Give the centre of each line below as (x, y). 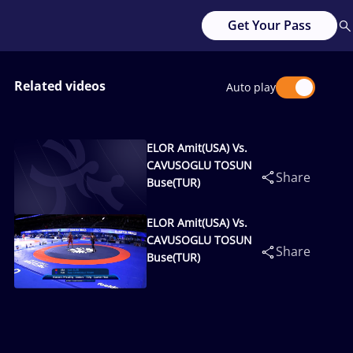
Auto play (251, 87)
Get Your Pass (269, 25)
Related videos (60, 86)
